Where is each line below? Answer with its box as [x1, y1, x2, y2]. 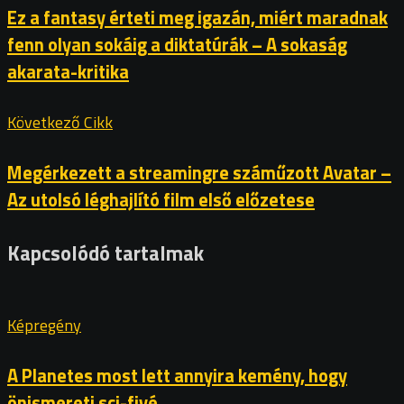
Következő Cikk [7, 110, 113, 134]
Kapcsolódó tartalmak [7, 236, 204, 269]
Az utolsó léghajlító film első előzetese [7, 185, 315, 214]
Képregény [7, 313, 81, 338]
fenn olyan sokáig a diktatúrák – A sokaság [7, 31, 347, 60]
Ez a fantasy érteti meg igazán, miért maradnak [7, 4, 388, 32]
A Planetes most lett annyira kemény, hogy [7, 362, 347, 390]
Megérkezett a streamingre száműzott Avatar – [7, 158, 391, 187]
